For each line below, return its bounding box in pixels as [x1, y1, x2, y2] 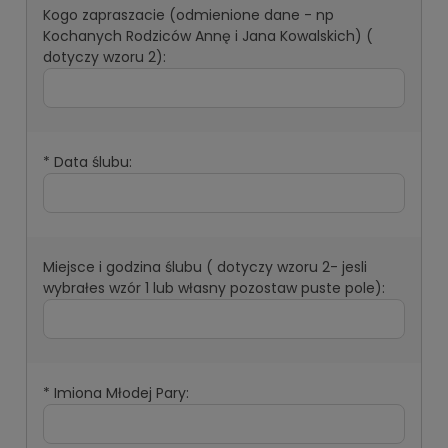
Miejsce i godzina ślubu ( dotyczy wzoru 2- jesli [43, 256, 367, 277]
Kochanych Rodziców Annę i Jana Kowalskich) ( [43, 25, 373, 46]
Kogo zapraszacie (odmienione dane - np [43, 4, 334, 25]
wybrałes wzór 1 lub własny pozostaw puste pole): [43, 277, 385, 298]
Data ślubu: [50, 151, 132, 172]
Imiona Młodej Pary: [50, 382, 189, 403]
